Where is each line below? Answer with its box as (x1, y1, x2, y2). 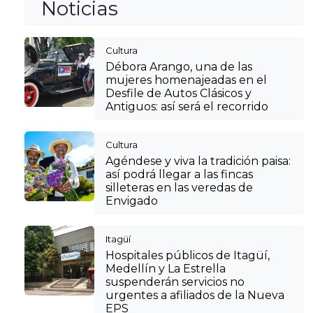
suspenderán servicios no (105, 275, 245, 289)
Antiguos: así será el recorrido (105, 100, 268, 113)
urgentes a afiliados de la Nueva (105, 289, 284, 302)
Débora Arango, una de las (105, 60, 252, 73)
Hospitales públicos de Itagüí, (105, 249, 270, 262)
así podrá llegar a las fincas (105, 168, 253, 181)
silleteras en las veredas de (105, 181, 253, 194)
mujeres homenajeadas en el (105, 73, 267, 87)
